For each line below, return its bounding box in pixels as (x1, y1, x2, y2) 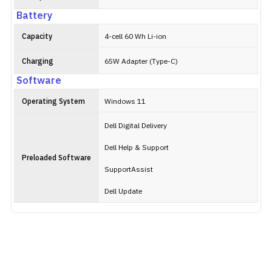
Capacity (22, 31, 52, 42)
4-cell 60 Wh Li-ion (104, 31, 166, 42)
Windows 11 (104, 96, 146, 107)
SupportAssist (104, 164, 153, 175)
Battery (16, 8, 52, 24)
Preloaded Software (22, 152, 91, 164)
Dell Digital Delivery (104, 120, 167, 132)
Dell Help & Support (104, 142, 169, 154)
